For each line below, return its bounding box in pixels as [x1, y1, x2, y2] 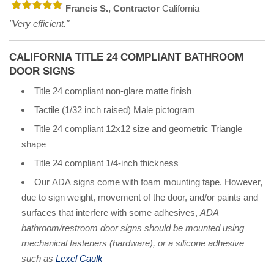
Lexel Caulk [56, 253, 103, 264]
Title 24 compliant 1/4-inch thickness [34, 158, 179, 169]
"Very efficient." [9, 18, 69, 29]
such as [21, 253, 56, 264]
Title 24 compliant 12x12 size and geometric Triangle [34, 124, 242, 135]
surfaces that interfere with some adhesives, [21, 207, 198, 218]
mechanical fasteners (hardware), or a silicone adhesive [21, 238, 244, 249]
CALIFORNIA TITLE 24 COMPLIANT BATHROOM [9, 51, 243, 63]
